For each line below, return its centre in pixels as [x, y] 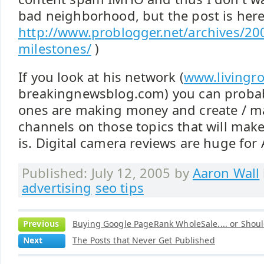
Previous [41, 224]
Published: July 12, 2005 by [107, 173]
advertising [57, 188]
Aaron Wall [226, 173]
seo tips [119, 188]
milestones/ [55, 49]
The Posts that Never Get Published [144, 240]
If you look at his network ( [101, 77]
